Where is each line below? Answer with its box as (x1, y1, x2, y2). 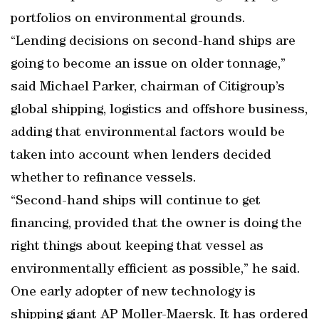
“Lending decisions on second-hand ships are (11, 35, 296, 49)
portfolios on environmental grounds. (11, 12, 246, 26)
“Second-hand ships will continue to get (11, 194, 261, 209)
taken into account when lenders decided (11, 149, 271, 163)
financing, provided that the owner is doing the (11, 217, 302, 231)
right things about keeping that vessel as (11, 240, 263, 254)
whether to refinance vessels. (11, 172, 197, 186)
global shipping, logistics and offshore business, (11, 103, 308, 117)
